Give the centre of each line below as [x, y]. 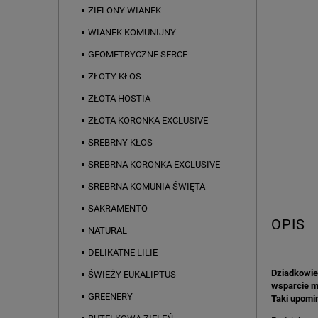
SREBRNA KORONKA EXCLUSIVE [154, 165]
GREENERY [110, 297]
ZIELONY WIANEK [125, 11]
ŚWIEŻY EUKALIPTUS [132, 275]
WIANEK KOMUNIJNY [132, 33]
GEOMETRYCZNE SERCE [138, 55]
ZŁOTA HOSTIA [119, 99]
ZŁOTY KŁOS [115, 77]
